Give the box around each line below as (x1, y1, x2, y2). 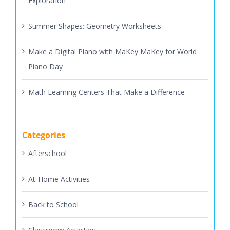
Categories (22, 129, 65, 141)
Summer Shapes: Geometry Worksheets (28, 21, 161, 31)
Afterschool (28, 148, 67, 159)
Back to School (28, 200, 79, 210)
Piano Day (28, 62, 63, 72)
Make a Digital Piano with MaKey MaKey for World (28, 47, 197, 57)
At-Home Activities (28, 174, 90, 184)
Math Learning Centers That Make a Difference (28, 87, 185, 98)
